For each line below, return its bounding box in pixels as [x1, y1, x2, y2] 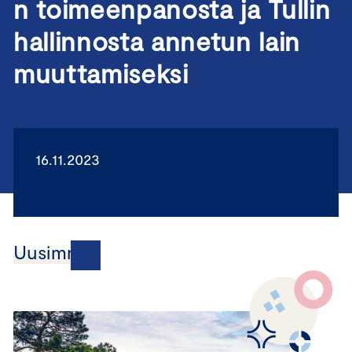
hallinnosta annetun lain [13, 25, 300, 57]
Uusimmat [13, 240, 101, 263]
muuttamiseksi [13, 57, 189, 89]
